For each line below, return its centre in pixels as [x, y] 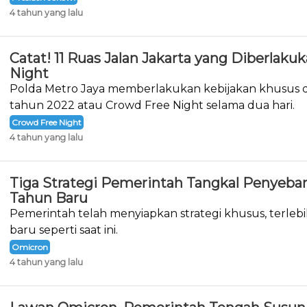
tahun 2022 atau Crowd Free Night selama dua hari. [152, 106]
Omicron [29, 247]
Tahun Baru [48, 198]
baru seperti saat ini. [63, 230]
